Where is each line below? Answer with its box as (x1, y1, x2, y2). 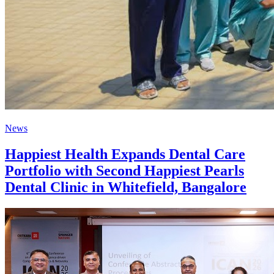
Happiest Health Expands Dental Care (5, 146, 245, 162)
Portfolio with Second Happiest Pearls (5, 162, 244, 179)
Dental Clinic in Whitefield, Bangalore (5, 179, 246, 195)
